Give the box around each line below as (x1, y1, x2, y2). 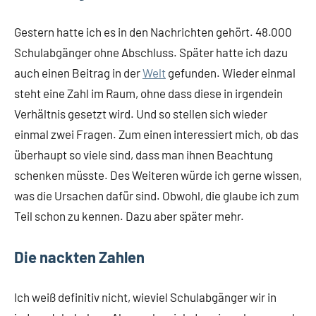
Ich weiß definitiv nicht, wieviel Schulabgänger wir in (14, 290, 276, 304)
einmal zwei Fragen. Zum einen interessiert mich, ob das (14, 127, 298, 141)
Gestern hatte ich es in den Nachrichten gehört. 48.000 (14, 25, 292, 39)
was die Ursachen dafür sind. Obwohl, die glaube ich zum (14, 188, 299, 202)
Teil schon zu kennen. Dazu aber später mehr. (14, 209, 244, 223)
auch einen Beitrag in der (14, 66, 142, 80)
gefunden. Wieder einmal (166, 66, 296, 80)
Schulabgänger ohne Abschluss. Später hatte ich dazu (14, 45, 288, 59)
